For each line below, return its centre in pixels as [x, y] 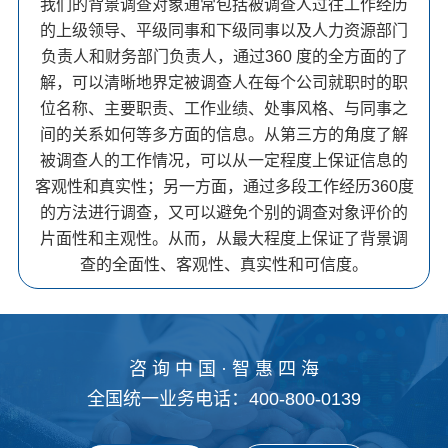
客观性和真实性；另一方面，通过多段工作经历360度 [224, 187]
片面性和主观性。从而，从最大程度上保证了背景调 [224, 239]
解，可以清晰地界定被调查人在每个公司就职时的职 [224, 83]
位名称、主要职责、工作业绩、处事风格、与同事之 [224, 109]
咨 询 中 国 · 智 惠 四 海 [224, 369]
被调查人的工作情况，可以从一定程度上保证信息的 [224, 161]
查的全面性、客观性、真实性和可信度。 [224, 265]
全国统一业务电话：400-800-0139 [224, 399]
